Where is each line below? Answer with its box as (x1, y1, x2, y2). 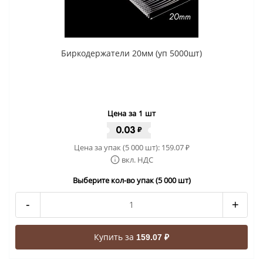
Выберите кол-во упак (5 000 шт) (72, 174, 191, 186)
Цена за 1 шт (107, 107, 156, 119)
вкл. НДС (121, 154, 153, 165)
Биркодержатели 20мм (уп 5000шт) (61, 47, 202, 59)
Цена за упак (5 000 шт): (73, 141, 161, 153)
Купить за (94, 231, 136, 242)
